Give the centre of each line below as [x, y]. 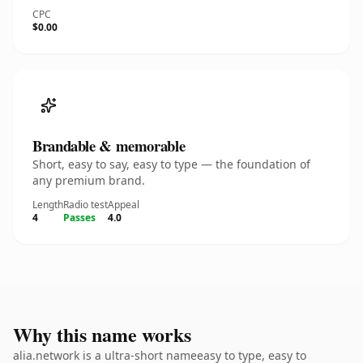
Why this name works [102, 334]
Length [48, 205]
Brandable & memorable [109, 145]
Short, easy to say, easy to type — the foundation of [171, 164]
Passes [79, 218]
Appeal [124, 205]
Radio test [85, 205]
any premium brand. [89, 180]
